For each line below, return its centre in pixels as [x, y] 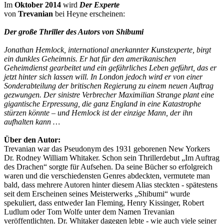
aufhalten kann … [32, 122]
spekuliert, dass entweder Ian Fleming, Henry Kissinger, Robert [104, 203]
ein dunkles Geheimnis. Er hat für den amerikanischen [90, 59]
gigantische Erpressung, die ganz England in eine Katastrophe [102, 104]
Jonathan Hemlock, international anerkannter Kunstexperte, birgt [107, 50]
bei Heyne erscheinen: [89, 14]
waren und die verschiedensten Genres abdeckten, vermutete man [107, 176]
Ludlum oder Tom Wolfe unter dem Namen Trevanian [89, 212]
